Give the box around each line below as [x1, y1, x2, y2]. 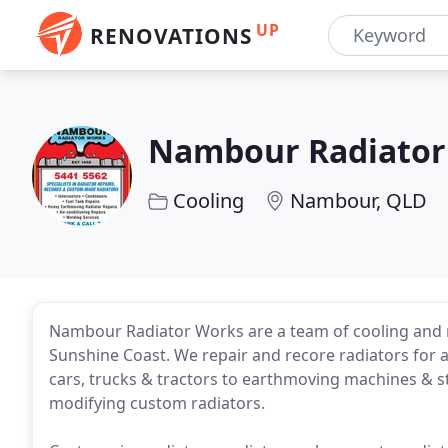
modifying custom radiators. [49, 392, 265, 414]
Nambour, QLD [290, 187, 427, 214]
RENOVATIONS [90, 22, 252, 50]
